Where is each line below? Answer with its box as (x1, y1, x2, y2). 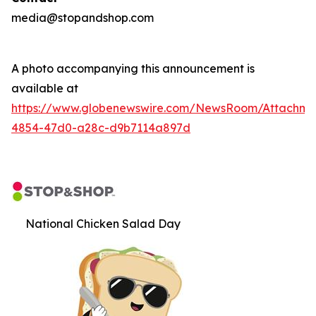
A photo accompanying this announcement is (11, 61, 255, 75)
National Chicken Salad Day (25, 217, 181, 231)
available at (11, 81, 78, 95)
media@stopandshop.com (11, 11, 154, 25)
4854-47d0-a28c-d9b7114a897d (11, 121, 190, 135)
